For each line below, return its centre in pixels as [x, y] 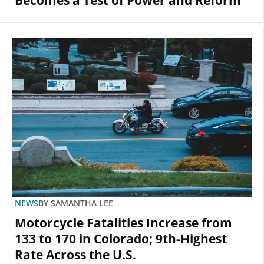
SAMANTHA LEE [81, 203]
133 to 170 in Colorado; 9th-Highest [121, 239]
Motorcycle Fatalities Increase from [123, 223]
